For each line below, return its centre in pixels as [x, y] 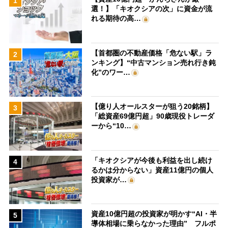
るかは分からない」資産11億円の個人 [152, 170]
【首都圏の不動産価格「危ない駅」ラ [152, 53]
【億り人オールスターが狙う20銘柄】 [152, 107]
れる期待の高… [116, 19]
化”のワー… [111, 72]
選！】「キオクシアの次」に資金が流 [152, 9]
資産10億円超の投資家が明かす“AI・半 [154, 214]
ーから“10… [111, 126]
